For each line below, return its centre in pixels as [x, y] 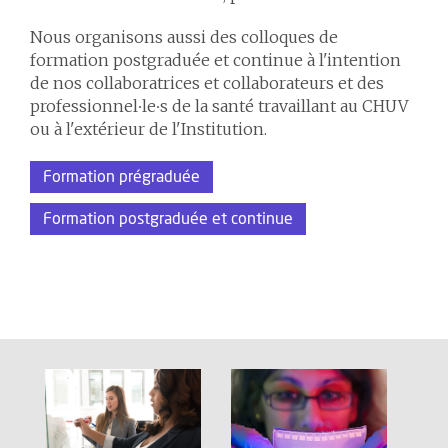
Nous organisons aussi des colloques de [184, 37]
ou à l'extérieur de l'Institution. [148, 129]
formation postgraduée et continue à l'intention [215, 60]
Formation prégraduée [121, 177]
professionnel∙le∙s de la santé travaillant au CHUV [219, 106]
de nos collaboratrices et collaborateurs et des [207, 83]
